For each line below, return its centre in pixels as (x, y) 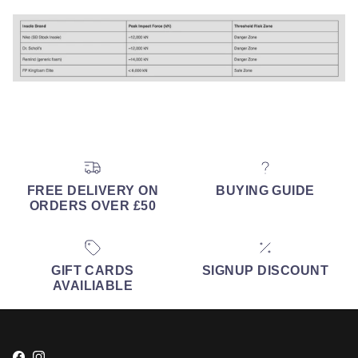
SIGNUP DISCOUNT (265, 270)
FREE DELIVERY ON (93, 191)
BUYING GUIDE (265, 191)
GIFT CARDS (93, 270)
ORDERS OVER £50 (93, 206)
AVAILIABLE (93, 285)
